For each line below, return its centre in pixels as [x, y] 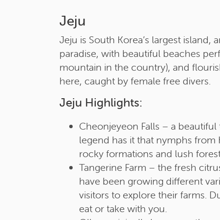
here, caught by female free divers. [135, 81]
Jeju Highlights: [101, 102]
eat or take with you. [123, 208]
